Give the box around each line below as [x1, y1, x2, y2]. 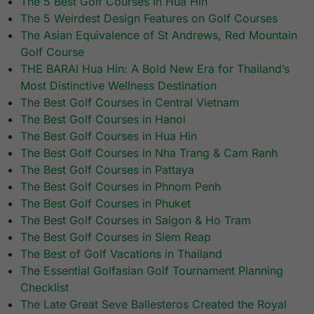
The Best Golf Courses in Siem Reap [20, 230, 212, 245]
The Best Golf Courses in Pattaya [20, 163, 195, 177]
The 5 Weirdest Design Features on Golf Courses [20, 11, 278, 26]
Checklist [20, 280, 69, 295]
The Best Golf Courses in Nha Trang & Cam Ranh [20, 146, 278, 161]
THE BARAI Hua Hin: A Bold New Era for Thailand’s [20, 62, 290, 76]
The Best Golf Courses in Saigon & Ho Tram [20, 213, 252, 228]
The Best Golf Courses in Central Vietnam [20, 95, 240, 110]
